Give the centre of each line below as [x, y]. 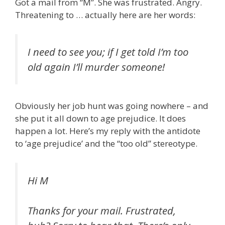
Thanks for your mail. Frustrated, [102, 211]
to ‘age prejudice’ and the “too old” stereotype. [106, 144]
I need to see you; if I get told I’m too [108, 51]
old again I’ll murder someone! [96, 67]
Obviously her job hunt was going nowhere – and [112, 106]
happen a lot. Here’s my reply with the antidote [108, 131]
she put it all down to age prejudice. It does [100, 119]
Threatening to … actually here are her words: [105, 15]
